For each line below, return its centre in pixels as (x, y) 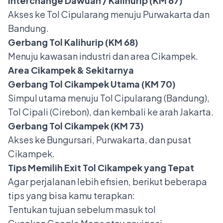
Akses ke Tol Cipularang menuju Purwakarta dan (109, 14)
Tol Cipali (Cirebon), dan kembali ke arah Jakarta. (111, 112)
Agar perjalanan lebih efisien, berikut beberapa (108, 182)
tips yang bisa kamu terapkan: (71, 196)
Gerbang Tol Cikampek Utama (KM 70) (92, 84)
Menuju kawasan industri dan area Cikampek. (103, 56)
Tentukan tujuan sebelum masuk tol (82, 210)
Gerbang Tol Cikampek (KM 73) (76, 126)
